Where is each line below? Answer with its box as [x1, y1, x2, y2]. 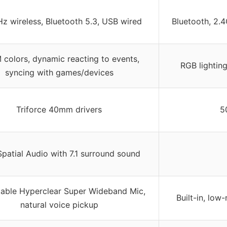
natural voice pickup [20, 200, 98, 210]
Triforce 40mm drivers [16, 104, 102, 115]
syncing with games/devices [5, 67, 113, 78]
